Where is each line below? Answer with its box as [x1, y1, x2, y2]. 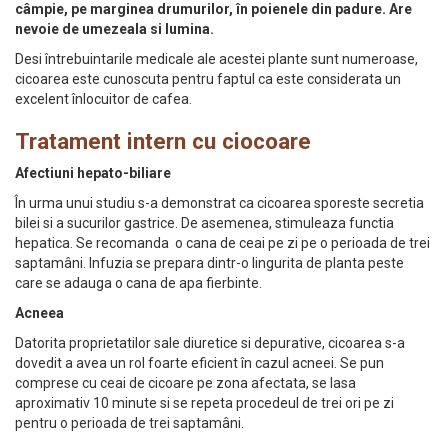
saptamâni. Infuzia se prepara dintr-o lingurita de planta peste [15, 255, 404, 271]
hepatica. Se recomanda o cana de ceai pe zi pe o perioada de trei [15, 235, 430, 251]
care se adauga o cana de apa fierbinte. [15, 275, 262, 291]
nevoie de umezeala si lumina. [15, 21, 214, 37]
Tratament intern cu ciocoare [15, 128, 311, 154]
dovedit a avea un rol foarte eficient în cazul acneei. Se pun [15, 355, 384, 371]
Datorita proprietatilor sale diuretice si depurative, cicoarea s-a [15, 335, 405, 351]
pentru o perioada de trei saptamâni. [15, 415, 244, 431]
